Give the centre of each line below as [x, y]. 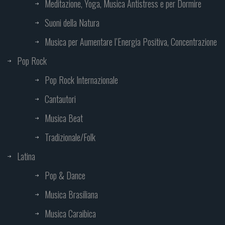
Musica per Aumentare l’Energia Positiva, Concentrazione [131, 42]
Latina [26, 156]
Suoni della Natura [72, 23]
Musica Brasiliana [71, 195]
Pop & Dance [65, 176]
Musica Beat [64, 118]
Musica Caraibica [70, 214]
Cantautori [60, 99]
